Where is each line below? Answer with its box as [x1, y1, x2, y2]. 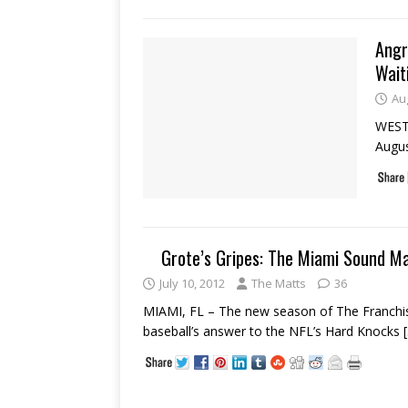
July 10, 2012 [159, 275, 225, 291]
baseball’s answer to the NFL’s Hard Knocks [143, 322, 403, 340]
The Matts [251, 275, 306, 291]
